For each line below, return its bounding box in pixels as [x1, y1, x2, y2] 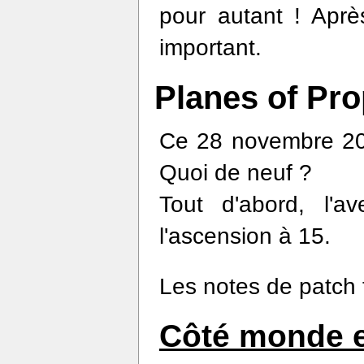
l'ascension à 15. [158, 223, 331, 249]
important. [158, 35, 262, 61]
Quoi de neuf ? [158, 160, 312, 186]
